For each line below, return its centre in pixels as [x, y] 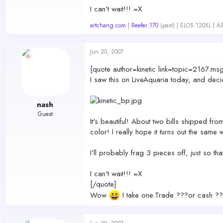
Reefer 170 [145, 25]
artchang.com [108, 25]
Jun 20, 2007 [107, 52]
